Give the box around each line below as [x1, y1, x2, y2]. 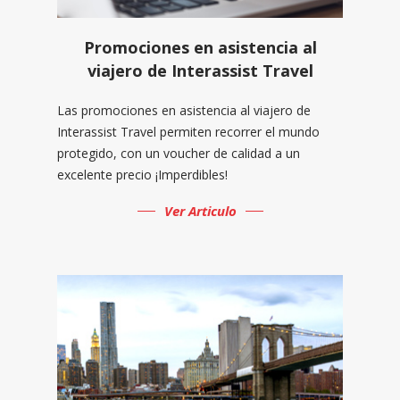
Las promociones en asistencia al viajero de [57, 102, 311, 120]
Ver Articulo [163, 202, 237, 221]
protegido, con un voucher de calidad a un [57, 145, 300, 162]
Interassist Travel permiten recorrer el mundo [57, 123, 320, 141]
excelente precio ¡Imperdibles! [57, 166, 228, 184]
